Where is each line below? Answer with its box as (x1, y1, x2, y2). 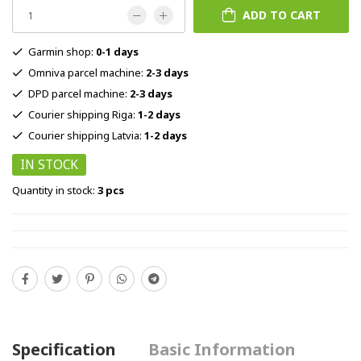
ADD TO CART (243, 6, 321, 23)
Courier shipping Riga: (28, 106, 138, 122)
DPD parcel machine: (28, 85, 130, 101)
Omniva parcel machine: (28, 64, 146, 80)
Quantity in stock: (12, 182, 98, 197)
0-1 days (96, 44, 139, 59)
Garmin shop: (28, 44, 96, 59)
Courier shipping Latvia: (28, 127, 144, 143)
